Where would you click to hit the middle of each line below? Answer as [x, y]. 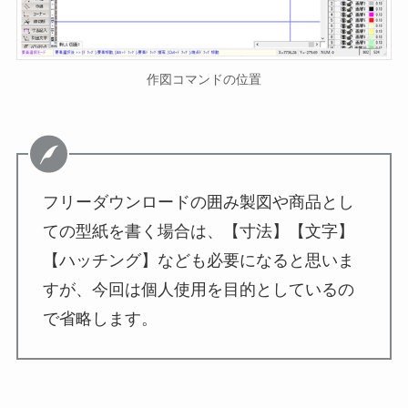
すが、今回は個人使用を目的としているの [198, 290]
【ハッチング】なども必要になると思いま [198, 261]
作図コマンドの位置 [204, 79]
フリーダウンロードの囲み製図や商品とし [198, 203]
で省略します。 [100, 319]
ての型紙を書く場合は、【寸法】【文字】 [198, 232]
